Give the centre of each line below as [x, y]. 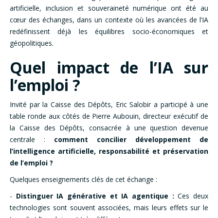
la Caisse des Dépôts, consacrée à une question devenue [109, 128]
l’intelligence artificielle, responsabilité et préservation [109, 151]
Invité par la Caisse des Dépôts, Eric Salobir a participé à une [109, 105]
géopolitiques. [32, 43]
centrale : [32, 140]
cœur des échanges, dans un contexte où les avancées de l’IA [109, 20]
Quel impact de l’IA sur [109, 68]
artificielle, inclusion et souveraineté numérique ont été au [109, 8]
